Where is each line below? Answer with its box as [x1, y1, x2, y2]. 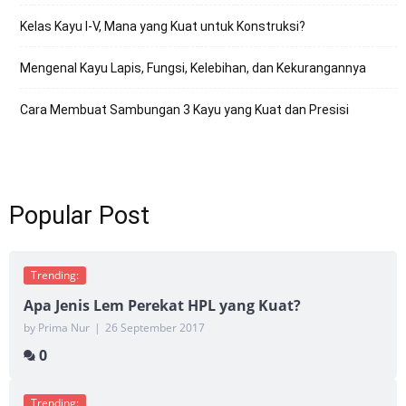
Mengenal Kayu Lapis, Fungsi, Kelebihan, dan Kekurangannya [20, 60, 366, 75]
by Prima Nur [24, 319, 90, 335]
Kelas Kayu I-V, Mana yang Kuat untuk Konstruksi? [20, 18, 305, 34]
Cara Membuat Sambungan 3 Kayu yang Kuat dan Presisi [20, 101, 349, 117]
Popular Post [9, 200, 150, 230]
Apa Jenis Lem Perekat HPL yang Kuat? [24, 295, 301, 315]
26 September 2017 [105, 319, 205, 335]
